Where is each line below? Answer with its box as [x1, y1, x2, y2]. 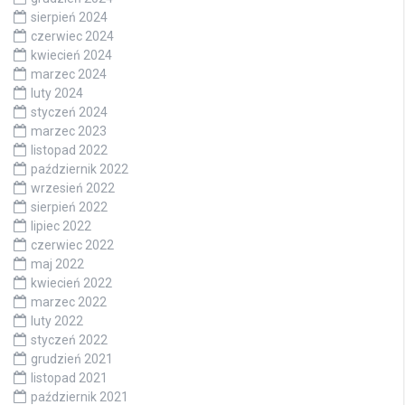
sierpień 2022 [31, 199, 108, 214]
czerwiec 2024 [31, 28, 114, 43]
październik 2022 [31, 161, 128, 176]
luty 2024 [31, 85, 83, 100]
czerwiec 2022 [31, 237, 114, 252]
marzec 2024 [31, 66, 107, 81]
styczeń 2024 [31, 104, 108, 119]
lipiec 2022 [31, 218, 91, 233]
